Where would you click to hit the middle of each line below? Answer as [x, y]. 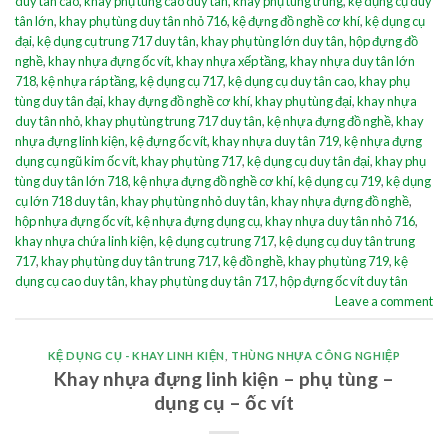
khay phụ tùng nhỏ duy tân [193, 200]
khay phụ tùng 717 [191, 160]
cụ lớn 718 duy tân [65, 200]
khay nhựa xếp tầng [230, 60]
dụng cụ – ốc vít [224, 402]
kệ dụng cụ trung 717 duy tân [116, 40]
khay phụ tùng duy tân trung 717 [129, 260]
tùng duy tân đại [59, 100]
